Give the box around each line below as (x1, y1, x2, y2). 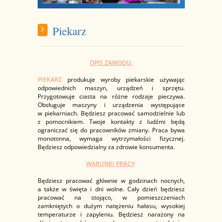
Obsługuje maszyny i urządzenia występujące (37, 100, 185, 109)
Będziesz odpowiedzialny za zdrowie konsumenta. (37, 142, 175, 151)
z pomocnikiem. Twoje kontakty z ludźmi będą (37, 117, 185, 126)
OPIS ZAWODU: (90, 58, 132, 67)
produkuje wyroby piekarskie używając (61, 75, 185, 84)
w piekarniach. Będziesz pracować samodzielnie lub (37, 109, 185, 117)
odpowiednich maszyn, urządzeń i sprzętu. (37, 83, 185, 92)
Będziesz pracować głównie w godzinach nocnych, (37, 176, 185, 185)
